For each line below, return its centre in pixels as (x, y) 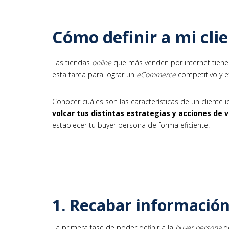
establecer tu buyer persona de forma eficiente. (131, 125)
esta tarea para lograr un (94, 74)
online (102, 63)
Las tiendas (72, 63)
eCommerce (156, 74)
